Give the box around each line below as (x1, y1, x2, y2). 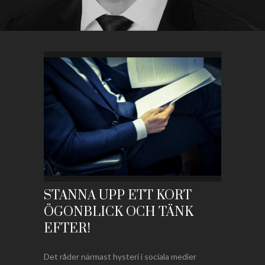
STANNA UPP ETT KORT (44, 188, 192, 203)
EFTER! (44, 221, 91, 237)
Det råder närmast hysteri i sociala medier (44, 251, 196, 261)
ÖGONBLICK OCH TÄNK (44, 204, 193, 220)
